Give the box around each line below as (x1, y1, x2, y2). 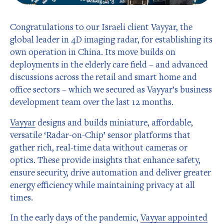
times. (10, 191, 37, 203)
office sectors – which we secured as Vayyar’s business (10, 83, 212, 95)
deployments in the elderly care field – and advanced (10, 58, 208, 70)
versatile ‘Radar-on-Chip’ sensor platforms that (10, 128, 190, 140)
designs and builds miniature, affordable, (35, 116, 193, 128)
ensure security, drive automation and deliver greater (10, 166, 211, 178)
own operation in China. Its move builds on (10, 45, 175, 57)
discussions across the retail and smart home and (10, 70, 197, 82)
